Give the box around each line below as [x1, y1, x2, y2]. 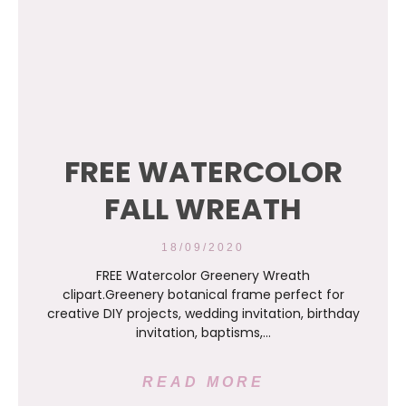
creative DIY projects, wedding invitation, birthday [46, 304, 360, 323]
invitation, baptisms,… [135, 324, 271, 342]
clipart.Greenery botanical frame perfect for [62, 285, 344, 304]
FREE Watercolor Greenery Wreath [96, 266, 310, 285]
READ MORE [141, 374, 265, 390]
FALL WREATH [104, 188, 302, 229]
